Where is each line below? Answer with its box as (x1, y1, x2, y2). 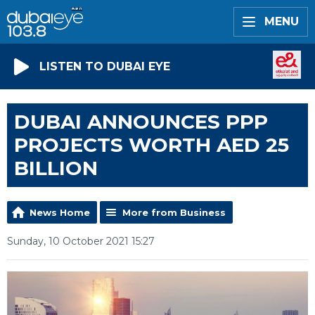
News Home (30, 207, 90, 218)
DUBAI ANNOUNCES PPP (14, 110, 268, 134)
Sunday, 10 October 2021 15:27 (7, 235, 155, 247)
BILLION (14, 156, 98, 180)
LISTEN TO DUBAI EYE (39, 59, 170, 73)
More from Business (122, 207, 226, 218)
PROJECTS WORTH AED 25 (14, 133, 289, 157)
